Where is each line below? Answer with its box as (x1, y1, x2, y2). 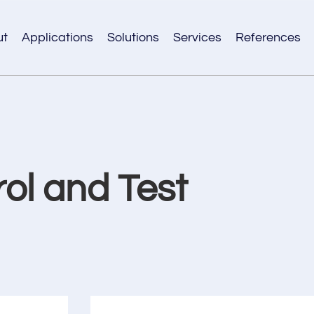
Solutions (107, 31, 159, 44)
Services (172, 31, 221, 44)
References (235, 31, 301, 44)
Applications (21, 31, 93, 44)
